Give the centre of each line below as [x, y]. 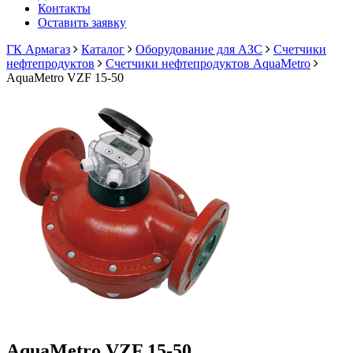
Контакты [64, 8]
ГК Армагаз [38, 49]
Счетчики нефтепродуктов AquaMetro [208, 63]
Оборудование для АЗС [199, 49]
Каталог [103, 49]
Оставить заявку [82, 22]
